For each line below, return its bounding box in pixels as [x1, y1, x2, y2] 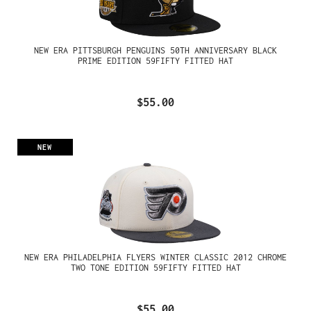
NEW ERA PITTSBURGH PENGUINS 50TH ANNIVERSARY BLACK [34, 45, 277, 56]
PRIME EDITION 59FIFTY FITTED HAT [78, 56, 233, 67]
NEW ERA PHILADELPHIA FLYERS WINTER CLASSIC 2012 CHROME [24, 251, 287, 262]
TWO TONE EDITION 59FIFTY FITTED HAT [70, 262, 241, 273]
